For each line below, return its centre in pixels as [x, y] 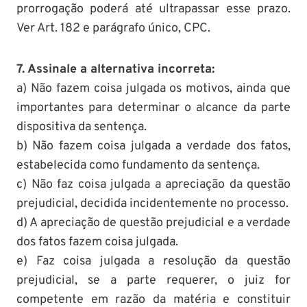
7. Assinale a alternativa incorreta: [115, 69]
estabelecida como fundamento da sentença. [138, 165]
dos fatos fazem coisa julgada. [97, 242]
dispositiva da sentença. [82, 127]
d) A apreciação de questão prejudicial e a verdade [153, 223]
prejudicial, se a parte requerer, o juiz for [153, 280]
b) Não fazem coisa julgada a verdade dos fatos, [153, 146]
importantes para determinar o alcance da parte [153, 108]
